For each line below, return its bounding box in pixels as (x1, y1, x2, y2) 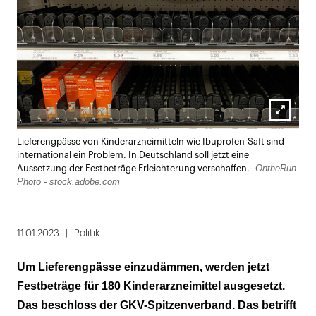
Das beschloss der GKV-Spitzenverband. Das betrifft (17, 298, 296, 311)
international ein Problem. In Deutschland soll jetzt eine (17, 150, 249, 159)
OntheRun (255, 162, 296, 174)
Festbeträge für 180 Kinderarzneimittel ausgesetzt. (17, 279, 285, 292)
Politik (74, 228, 100, 238)
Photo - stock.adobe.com (17, 176, 120, 187)
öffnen (269, 142, 303, 154)
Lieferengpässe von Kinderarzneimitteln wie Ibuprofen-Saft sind (17, 137, 284, 146)
